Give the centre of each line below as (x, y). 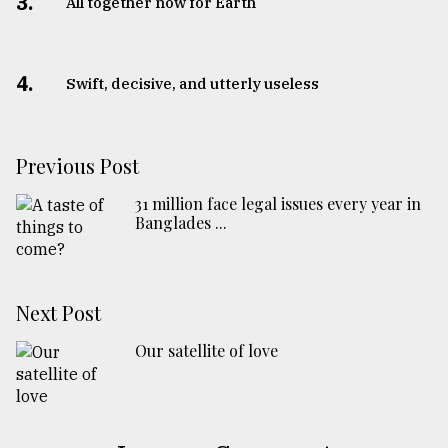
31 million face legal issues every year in (278, 204)
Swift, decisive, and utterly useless (192, 84)
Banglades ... (181, 223)
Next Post (58, 313)
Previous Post (77, 166)
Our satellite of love (206, 351)
